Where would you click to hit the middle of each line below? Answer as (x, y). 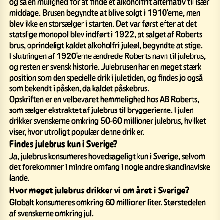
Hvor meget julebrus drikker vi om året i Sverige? (99, 190)
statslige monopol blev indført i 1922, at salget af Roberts (106, 34)
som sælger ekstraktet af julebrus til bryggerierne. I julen (101, 109)
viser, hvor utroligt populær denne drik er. (77, 131)
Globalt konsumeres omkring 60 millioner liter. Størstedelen (108, 202)
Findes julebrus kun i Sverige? (64, 144)
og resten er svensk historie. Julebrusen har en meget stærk (105, 66)
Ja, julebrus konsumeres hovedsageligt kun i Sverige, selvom (107, 155)
